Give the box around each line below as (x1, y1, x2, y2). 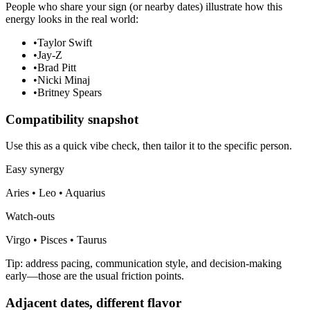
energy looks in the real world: (6, 13, 138, 26)
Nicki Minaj (37, 74, 90, 86)
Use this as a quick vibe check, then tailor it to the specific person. (6, 140, 292, 152)
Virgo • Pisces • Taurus (6, 234, 107, 246)
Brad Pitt (37, 62, 76, 74)
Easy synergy (6, 163, 64, 176)
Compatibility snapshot (6, 111, 138, 127)
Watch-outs (6, 210, 55, 223)
